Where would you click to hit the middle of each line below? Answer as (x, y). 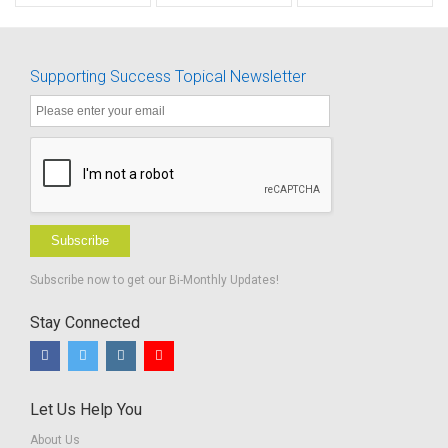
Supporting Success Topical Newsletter (168, 77)
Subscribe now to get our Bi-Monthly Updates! (154, 280)
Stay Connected (85, 323)
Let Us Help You (86, 410)
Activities (213, 18)
